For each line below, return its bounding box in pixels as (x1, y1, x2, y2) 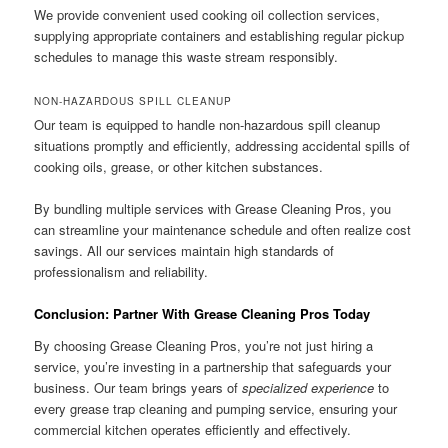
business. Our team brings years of (34, 377, 243, 397)
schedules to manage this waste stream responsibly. (34, 46, 339, 66)
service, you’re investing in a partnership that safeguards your (34, 356, 392, 376)
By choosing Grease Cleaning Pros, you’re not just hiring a (34, 335, 374, 355)
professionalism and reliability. (34, 262, 209, 282)
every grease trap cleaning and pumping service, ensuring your (34, 398, 398, 418)
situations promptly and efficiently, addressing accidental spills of (34, 135, 411, 155)
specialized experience (242, 377, 375, 397)
